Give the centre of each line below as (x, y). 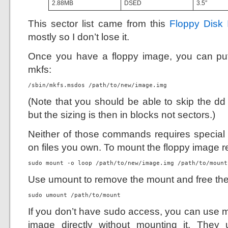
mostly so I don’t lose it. (79, 37)
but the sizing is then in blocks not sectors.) (122, 115)
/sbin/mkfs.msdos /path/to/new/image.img (97, 85)
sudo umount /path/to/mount (74, 195)
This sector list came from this (99, 23)
